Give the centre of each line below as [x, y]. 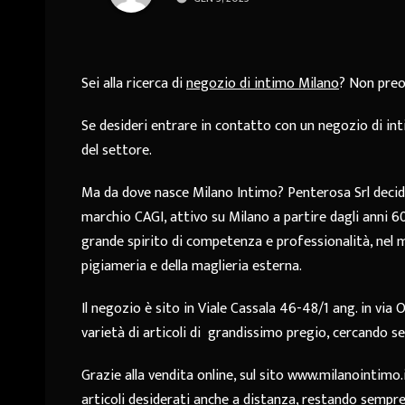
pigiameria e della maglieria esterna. [192, 267]
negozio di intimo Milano [263, 84]
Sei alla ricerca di [134, 84]
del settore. [117, 151]
